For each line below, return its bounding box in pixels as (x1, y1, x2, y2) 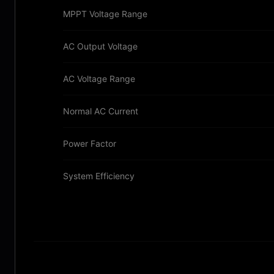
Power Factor (63, 138, 116, 149)
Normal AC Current (63, 106, 138, 116)
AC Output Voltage (63, 41, 138, 51)
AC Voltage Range (63, 73, 135, 84)
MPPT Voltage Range (63, 9, 147, 19)
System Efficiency (63, 171, 135, 181)
